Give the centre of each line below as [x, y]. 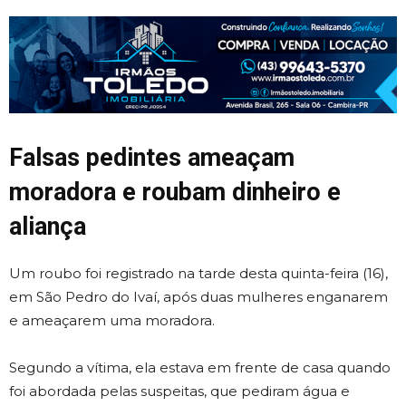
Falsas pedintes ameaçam [152, 157]
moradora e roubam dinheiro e [175, 192]
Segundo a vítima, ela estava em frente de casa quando [200, 367]
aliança [48, 226]
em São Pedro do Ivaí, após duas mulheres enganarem [198, 296]
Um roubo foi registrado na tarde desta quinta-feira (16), [198, 273]
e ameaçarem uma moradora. [112, 320]
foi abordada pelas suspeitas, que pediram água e [179, 391]
